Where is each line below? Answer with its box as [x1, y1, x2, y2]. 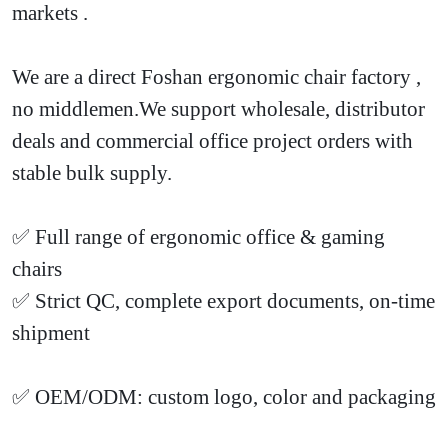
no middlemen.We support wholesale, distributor [12, 96, 425, 121]
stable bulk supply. [12, 160, 172, 185]
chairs [12, 256, 62, 281]
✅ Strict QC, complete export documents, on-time [12, 288, 435, 313]
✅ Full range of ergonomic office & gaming [12, 224, 385, 249]
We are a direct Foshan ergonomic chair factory [12, 64, 416, 89]
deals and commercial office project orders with [12, 128, 413, 153]
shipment [12, 320, 90, 345]
